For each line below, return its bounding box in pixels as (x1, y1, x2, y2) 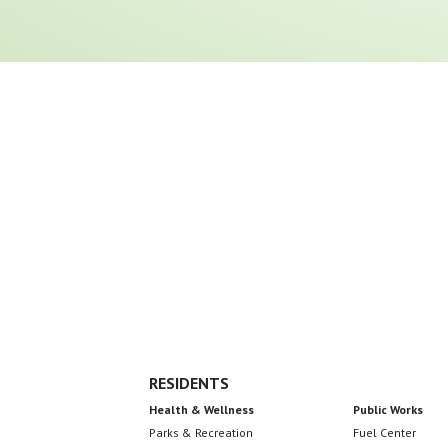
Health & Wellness (149, 402, 255, 418)
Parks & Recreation (149, 425, 254, 441)
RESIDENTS (149, 373, 230, 394)
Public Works (353, 402, 424, 418)
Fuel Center (353, 425, 417, 441)
